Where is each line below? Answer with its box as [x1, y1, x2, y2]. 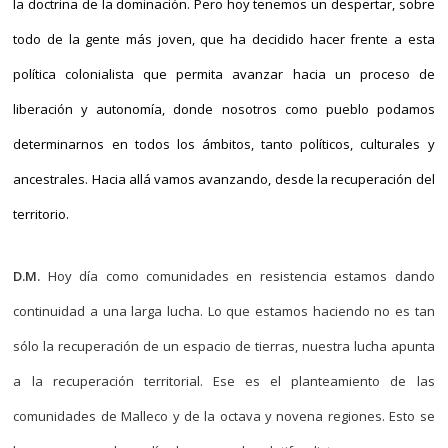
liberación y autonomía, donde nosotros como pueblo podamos [13, 100, 435, 118]
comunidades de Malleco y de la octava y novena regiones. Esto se [13, 407, 435, 425]
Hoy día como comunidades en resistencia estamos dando [40, 267, 435, 285]
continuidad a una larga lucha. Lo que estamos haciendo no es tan [13, 302, 435, 320]
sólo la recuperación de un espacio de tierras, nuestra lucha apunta [13, 337, 435, 355]
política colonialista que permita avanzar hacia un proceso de [13, 65, 435, 83]
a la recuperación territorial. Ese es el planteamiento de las [13, 372, 435, 390]
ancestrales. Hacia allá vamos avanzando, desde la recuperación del [13, 170, 435, 188]
